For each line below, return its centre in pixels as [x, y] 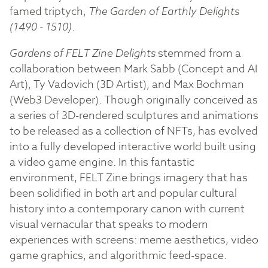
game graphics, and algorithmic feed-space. [118, 255]
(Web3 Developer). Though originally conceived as [134, 100]
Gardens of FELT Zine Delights [83, 53]
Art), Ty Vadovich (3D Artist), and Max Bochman [127, 84]
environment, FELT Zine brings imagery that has [129, 178]
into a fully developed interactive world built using [133, 147]
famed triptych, [49, 12]
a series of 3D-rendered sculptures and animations [134, 115]
